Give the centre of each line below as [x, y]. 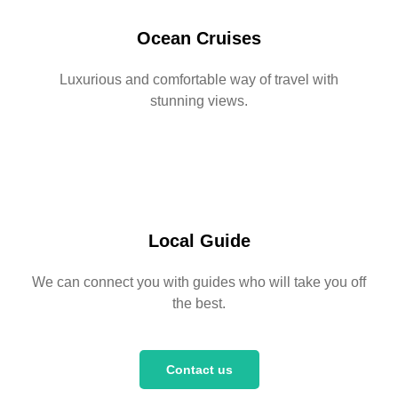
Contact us [199, 370]
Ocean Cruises [199, 38]
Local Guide [199, 241]
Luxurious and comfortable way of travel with [199, 80]
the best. [199, 303]
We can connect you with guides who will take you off [199, 282]
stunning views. [199, 101]
